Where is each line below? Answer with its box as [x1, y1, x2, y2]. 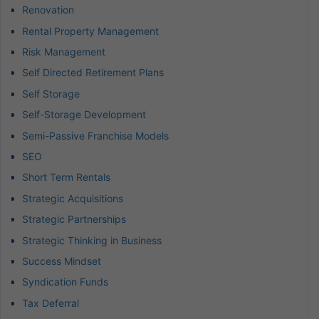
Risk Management [22, 45, 105, 58]
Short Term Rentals [22, 171, 110, 184]
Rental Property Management [22, 24, 159, 37]
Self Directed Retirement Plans [22, 66, 164, 79]
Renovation [22, 4, 74, 16]
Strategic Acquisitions [22, 192, 123, 204]
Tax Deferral [22, 296, 79, 309]
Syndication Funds [22, 276, 108, 288]
